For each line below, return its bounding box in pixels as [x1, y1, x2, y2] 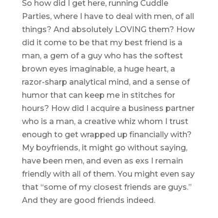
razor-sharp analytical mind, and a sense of [21, 77, 190, 87]
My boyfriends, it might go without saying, [21, 143, 187, 153]
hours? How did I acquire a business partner [21, 104, 195, 113]
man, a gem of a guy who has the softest [21, 51, 183, 61]
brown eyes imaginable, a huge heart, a [21, 64, 175, 74]
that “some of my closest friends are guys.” [21, 182, 192, 192]
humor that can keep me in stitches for [21, 91, 175, 100]
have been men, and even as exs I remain [21, 156, 183, 166]
